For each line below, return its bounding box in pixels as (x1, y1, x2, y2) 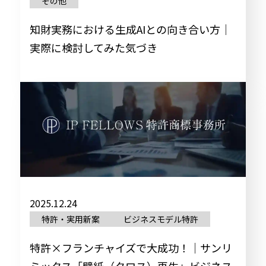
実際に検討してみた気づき (29, 40, 157, 55)
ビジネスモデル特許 (123, 213, 198, 225)
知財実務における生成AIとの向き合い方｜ (29, 21, 231, 37)
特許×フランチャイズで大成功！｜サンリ (29, 240, 232, 255)
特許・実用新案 (41, 213, 100, 225)
